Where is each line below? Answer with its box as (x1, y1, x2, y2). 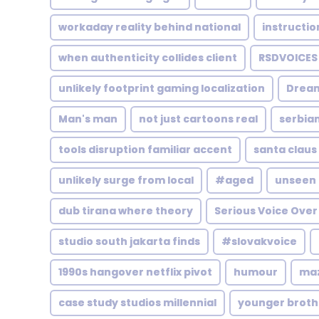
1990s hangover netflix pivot (58, 265, 212, 279)
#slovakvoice (221, 234, 297, 249)
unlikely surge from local (58, 173, 194, 187)
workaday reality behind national (58, 20, 241, 34)
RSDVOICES (258, 51, 318, 65)
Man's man (58, 112, 117, 126)
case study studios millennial (58, 296, 216, 310)
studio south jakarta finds (58, 234, 200, 249)
